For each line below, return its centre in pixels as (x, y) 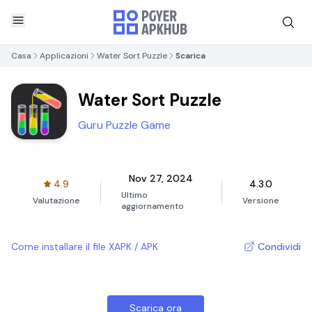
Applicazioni (64, 56)
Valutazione (56, 201)
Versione (261, 201)
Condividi (279, 247)
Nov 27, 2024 (161, 178)
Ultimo (134, 195)
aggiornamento (152, 206)
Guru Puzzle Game (124, 125)
